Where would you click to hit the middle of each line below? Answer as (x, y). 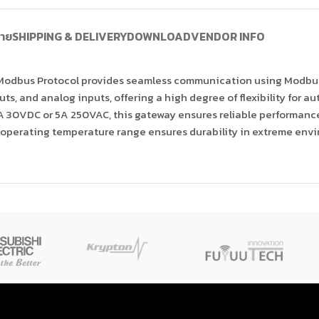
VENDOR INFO (228, 37)
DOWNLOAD (159, 37)
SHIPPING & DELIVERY (69, 37)
